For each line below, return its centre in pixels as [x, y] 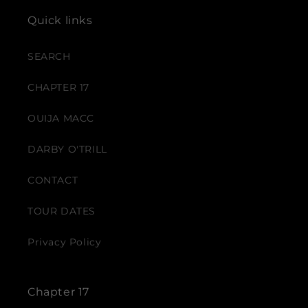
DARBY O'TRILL [67, 149]
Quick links [60, 20]
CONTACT [53, 180]
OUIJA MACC [61, 118]
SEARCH [49, 56]
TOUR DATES [62, 211]
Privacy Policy [65, 242]
